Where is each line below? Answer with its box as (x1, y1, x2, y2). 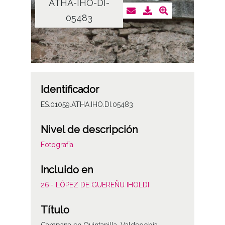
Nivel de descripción (40, 124, 138, 136)
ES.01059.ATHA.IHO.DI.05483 (40, 100, 133, 109)
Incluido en (40, 164, 93, 176)
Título (40, 204, 69, 216)
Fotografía (40, 141, 73, 149)
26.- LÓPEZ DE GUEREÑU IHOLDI (40, 181, 149, 189)
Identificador (40, 83, 99, 96)
